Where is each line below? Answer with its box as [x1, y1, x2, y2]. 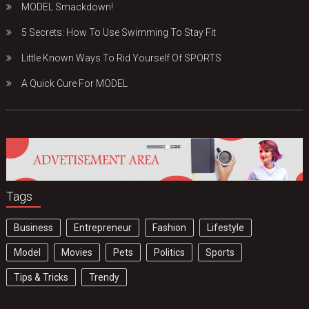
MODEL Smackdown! [21, 1, 114, 13]
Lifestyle [207, 221, 245, 233]
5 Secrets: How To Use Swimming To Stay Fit [21, 27, 217, 39]
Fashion [152, 221, 187, 233]
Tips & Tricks [14, 271, 69, 283]
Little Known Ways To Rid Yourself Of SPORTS [21, 52, 222, 64]
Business [14, 221, 54, 233]
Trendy [89, 271, 120, 283]
